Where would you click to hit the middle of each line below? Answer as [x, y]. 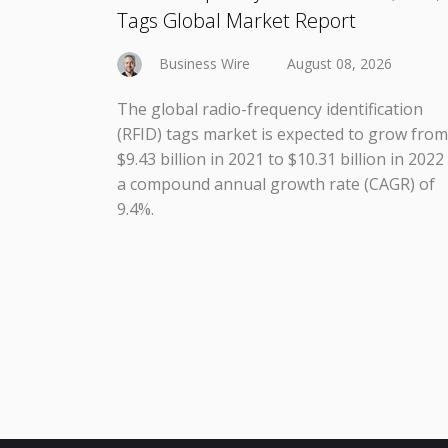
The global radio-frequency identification [270, 109]
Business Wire [204, 63]
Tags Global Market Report [236, 20]
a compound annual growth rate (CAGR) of [276, 184]
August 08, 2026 [339, 63]
